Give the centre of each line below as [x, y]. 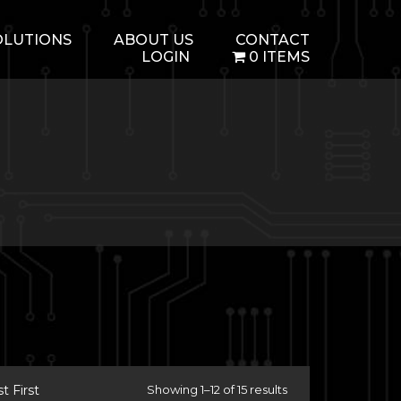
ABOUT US [154, 40]
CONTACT [273, 40]
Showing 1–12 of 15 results [217, 389]
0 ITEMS [279, 57]
